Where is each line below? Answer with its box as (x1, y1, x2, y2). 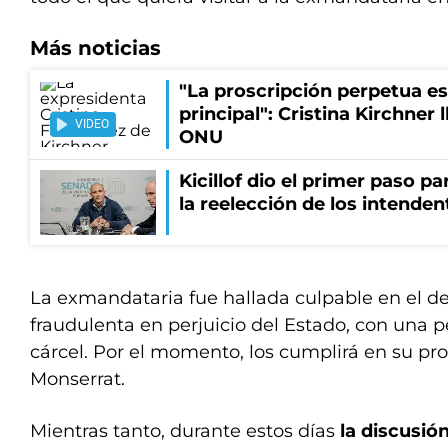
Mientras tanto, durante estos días (30, 420, 340, 442)
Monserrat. (30, 368, 125, 390)
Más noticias (30, 36, 161, 60)
